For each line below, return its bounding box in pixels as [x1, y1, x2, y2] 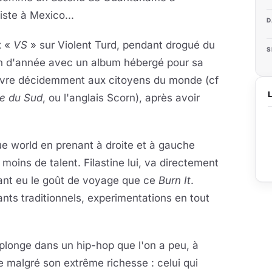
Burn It [158, 174, 191, 186]
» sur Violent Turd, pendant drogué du [27, 39, 215, 51]
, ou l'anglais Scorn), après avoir [42, 92, 200, 104]
